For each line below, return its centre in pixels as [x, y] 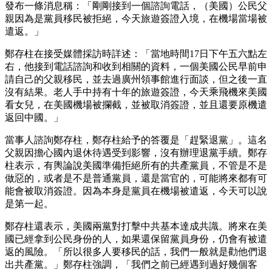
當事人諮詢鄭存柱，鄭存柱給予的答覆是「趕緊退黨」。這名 [136, 140]
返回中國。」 [34, 117]
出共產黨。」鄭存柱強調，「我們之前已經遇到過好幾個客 [131, 264]
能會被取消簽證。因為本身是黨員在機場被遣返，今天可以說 [136, 191]
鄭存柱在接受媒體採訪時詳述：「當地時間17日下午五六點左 [136, 53]
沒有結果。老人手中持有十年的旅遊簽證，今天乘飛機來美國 [136, 92]
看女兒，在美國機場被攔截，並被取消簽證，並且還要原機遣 [136, 104]
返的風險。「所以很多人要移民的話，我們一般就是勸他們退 [136, 251]
